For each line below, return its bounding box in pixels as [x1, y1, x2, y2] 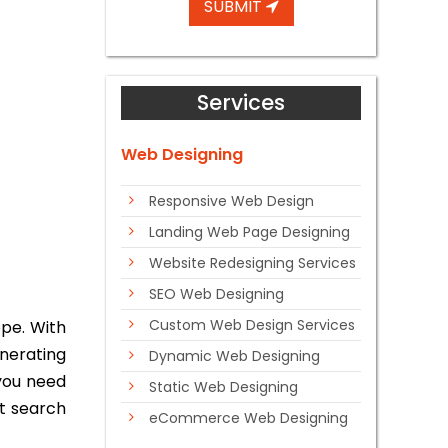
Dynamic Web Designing [149, 346, 320, 366]
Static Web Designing [149, 377, 298, 397]
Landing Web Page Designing [149, 222, 350, 242]
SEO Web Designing [149, 284, 284, 304]
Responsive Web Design [149, 191, 314, 211]
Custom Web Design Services [149, 315, 355, 335]
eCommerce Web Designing [149, 408, 348, 428]
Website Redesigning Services [149, 253, 356, 273]
